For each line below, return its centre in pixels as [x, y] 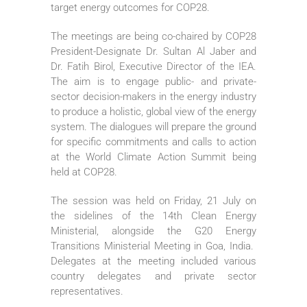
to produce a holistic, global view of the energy [153, 111]
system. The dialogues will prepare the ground [153, 126]
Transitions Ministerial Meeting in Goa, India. [153, 246]
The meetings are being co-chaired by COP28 [153, 36]
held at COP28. [84, 172]
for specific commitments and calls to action [153, 142]
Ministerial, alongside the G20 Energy [153, 231]
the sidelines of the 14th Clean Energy [153, 216]
